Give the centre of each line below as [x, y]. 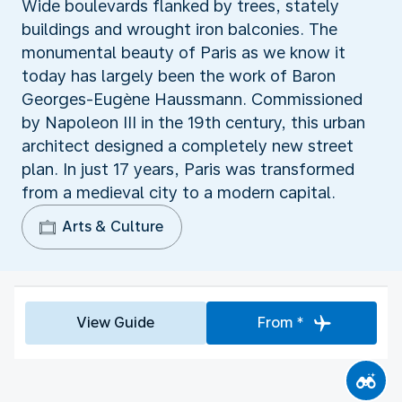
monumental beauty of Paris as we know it [184, 52]
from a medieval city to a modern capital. [179, 192]
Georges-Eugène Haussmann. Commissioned [192, 99]
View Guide [116, 322]
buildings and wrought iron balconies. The [179, 29]
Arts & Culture [113, 226]
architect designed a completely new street [188, 145]
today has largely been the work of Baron [179, 75]
